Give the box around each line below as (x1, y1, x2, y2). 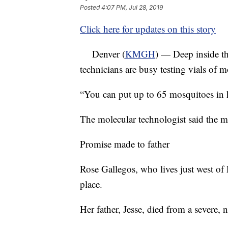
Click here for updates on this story (80, 22, 216, 35)
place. (80, 178, 102, 190)
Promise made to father (80, 137, 169, 150)
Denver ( (80, 47, 125, 60)
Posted (80, 4, 101, 12)
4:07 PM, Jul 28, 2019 (101, 4, 163, 12)
